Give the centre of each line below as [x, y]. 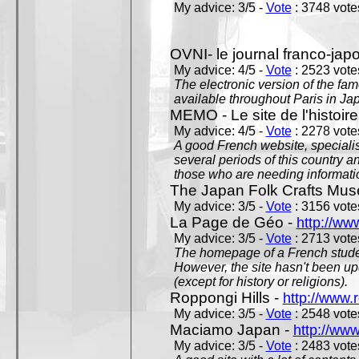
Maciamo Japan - [231, 330]
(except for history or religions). [260, 282]
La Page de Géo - [233, 222]
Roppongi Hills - [226, 298]
